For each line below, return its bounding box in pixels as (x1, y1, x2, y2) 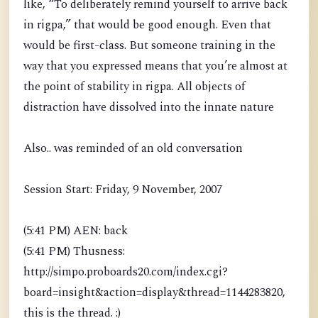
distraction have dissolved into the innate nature (23, 99, 274, 116)
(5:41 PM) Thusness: (23, 243, 125, 261)
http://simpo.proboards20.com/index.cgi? (23, 263, 228, 281)
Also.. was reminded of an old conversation (23, 140, 243, 158)
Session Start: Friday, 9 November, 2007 (23, 181, 222, 199)
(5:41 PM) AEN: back (23, 222, 128, 240)
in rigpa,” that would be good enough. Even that (23, 16, 271, 34)
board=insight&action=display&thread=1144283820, (23, 284, 285, 302)
